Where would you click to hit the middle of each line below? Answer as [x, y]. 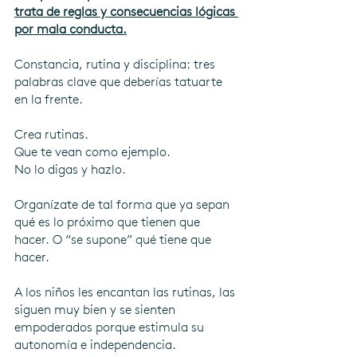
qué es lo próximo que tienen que [109, 222]
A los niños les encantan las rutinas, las [126, 292]
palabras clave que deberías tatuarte [120, 82]
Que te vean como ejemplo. [92, 152]
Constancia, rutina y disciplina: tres [116, 65]
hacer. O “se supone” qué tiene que [114, 240]
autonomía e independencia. [95, 345]
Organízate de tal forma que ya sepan [124, 205]
